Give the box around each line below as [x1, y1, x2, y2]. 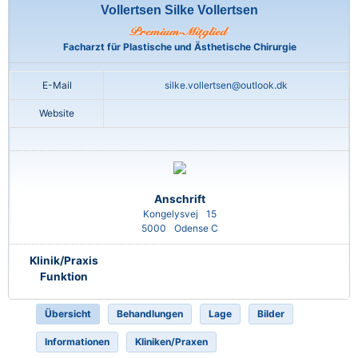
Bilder [257, 308, 284, 320]
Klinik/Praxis [30, 254, 98, 268]
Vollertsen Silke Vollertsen [101, 3, 258, 18]
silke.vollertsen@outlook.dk [165, 79, 288, 92]
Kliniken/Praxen [135, 336, 208, 348]
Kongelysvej [142, 208, 198, 221]
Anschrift [153, 193, 205, 206]
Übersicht [45, 308, 91, 320]
